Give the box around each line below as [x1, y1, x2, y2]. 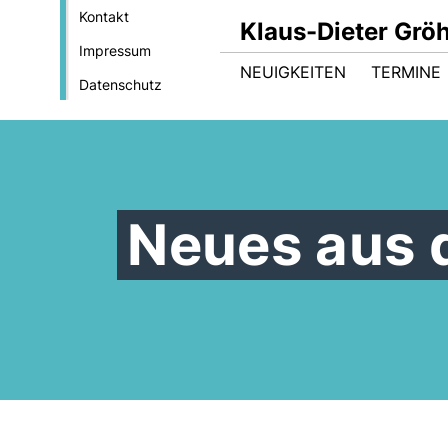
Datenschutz [78, 76, 162, 93]
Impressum [78, 42, 151, 59]
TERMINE [371, 62, 441, 82]
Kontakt [78, 8, 129, 25]
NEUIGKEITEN [240, 62, 346, 82]
